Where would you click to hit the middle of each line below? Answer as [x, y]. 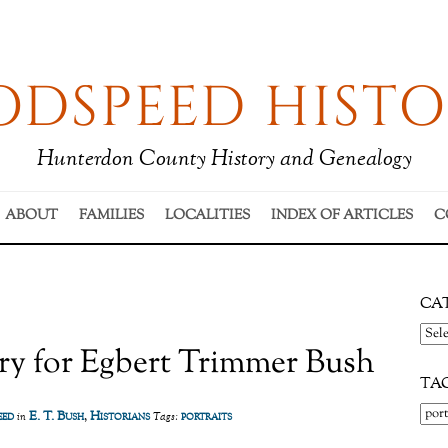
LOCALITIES [207, 216]
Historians [120, 417]
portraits [206, 417]
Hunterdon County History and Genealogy [224, 160]
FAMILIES [111, 216]
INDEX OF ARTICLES [341, 216]
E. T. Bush [56, 417]
